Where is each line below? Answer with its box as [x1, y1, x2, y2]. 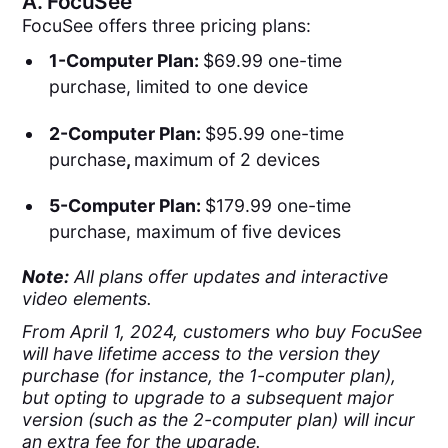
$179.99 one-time [204, 195, 351, 217]
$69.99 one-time [202, 49, 342, 71]
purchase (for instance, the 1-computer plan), [22, 364, 397, 386]
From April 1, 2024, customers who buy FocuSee [22, 320, 423, 342]
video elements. [22, 288, 153, 310]
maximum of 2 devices [133, 148, 320, 170]
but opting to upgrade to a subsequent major [22, 386, 395, 408]
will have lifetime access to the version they [22, 342, 381, 364]
